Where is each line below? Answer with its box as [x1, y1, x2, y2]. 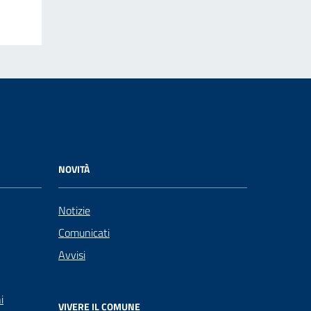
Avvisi [58, 246, 85, 263]
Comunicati [58, 224, 110, 241]
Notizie [58, 202, 90, 219]
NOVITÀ [58, 162, 90, 176]
